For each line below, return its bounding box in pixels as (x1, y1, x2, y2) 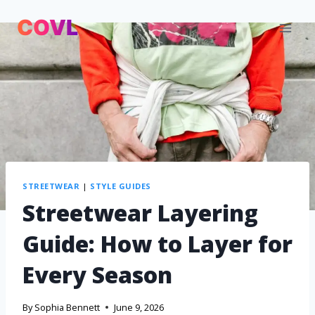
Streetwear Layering (22, 198, 258, 229)
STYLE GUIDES (90, 180, 152, 191)
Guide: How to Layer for (22, 229, 292, 259)
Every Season (22, 259, 172, 290)
